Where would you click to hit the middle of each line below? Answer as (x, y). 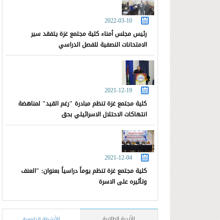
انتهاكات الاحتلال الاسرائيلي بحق (104, 115)
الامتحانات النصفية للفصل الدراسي (103, 45)
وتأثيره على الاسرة (123, 181)
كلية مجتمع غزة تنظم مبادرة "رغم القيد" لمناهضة (83, 104)
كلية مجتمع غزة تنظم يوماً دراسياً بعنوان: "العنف (84, 171)
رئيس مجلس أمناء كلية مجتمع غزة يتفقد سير (89, 34)
